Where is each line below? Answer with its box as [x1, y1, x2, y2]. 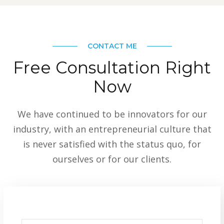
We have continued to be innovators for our [17, 108, 207, 120]
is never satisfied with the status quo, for [23, 138, 201, 150]
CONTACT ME [87, 41, 137, 51]
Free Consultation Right [13, 57, 211, 78]
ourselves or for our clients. [52, 153, 171, 165]
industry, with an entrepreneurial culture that [12, 123, 211, 135]
